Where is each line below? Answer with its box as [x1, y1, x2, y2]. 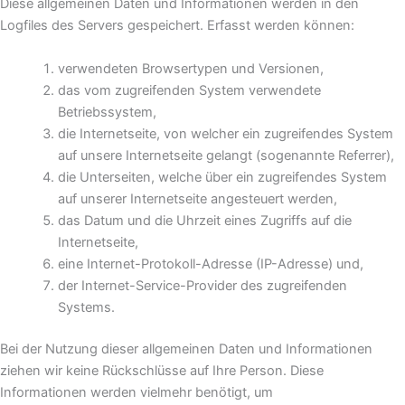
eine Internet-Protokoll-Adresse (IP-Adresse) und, [57, 255, 363, 272]
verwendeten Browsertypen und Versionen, [57, 60, 324, 77]
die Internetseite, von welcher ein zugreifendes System [57, 125, 393, 142]
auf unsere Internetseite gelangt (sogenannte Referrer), [57, 146, 394, 164]
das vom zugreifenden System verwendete [57, 81, 321, 99]
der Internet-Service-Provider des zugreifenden [57, 277, 347, 294]
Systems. [57, 298, 115, 316]
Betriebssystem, [57, 103, 156, 120]
